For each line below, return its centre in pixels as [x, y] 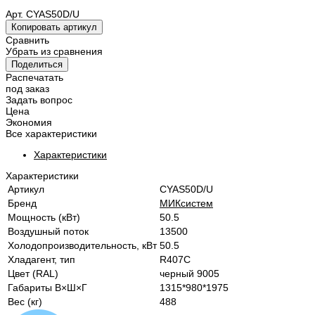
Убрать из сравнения [54, 52]
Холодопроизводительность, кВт [82, 246]
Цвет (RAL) [33, 274]
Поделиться [37, 65]
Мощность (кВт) [44, 218]
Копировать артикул [54, 27]
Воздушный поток [48, 232]
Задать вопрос [39, 100]
